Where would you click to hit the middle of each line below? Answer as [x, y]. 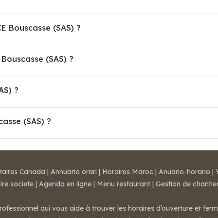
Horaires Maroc [128, 172]
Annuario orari [74, 172]
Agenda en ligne [65, 184]
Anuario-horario [184, 172]
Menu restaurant [124, 184]
